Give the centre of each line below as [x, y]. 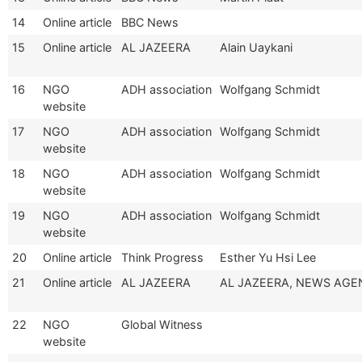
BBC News [150, 22]
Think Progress [162, 257]
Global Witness [162, 324]
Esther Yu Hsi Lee [268, 257]
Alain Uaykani [256, 47]
